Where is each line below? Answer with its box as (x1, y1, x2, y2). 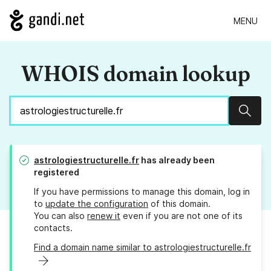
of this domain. (148, 198, 211, 209)
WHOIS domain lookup (21, 60, 250, 87)
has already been (139, 155, 215, 166)
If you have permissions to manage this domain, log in (34, 186, 250, 197)
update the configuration (45, 198, 148, 209)
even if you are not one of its (120, 211, 243, 221)
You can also (34, 211, 87, 221)
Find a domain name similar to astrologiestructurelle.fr (34, 242, 251, 253)
